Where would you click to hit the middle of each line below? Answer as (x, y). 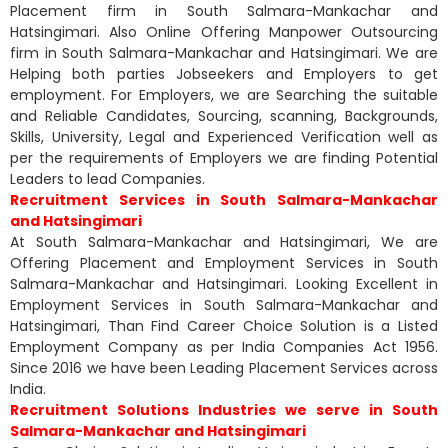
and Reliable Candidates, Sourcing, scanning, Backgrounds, (224, 115)
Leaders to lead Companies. (107, 178)
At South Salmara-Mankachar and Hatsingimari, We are (224, 241)
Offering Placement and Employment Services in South (224, 262)
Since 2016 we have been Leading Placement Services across (224, 367)
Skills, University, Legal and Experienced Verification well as (224, 136)
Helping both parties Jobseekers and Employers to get (224, 73)
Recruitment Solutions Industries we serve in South (224, 409)
